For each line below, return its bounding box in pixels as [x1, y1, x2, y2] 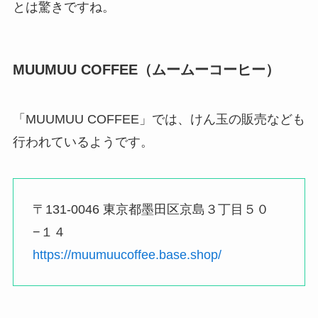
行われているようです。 [12, 134, 153, 149]
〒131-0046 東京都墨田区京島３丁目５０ [32, 202, 269, 217]
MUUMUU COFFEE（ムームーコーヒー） [12, 62, 280, 78]
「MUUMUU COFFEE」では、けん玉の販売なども [12, 111, 305, 126]
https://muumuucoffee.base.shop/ [32, 248, 221, 263]
